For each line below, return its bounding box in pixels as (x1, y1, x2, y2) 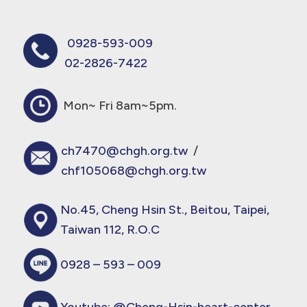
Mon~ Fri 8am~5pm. (57, 97, 177, 113)
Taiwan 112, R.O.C (60, 221, 160, 237)
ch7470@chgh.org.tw (60, 143, 188, 159)
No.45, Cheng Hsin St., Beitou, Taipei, (60, 201, 269, 217)
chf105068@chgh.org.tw (60, 163, 206, 179)
